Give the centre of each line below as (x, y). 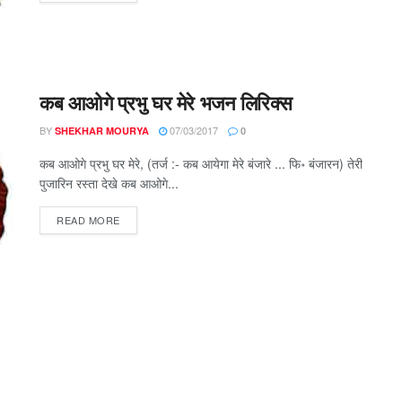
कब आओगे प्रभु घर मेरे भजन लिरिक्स (166, 102)
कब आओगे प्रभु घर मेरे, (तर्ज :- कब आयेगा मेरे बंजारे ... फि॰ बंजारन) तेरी (201, 163)
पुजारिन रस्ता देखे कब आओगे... (109, 183)
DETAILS (140, 218)
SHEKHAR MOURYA (102, 130)
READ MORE (88, 219)
